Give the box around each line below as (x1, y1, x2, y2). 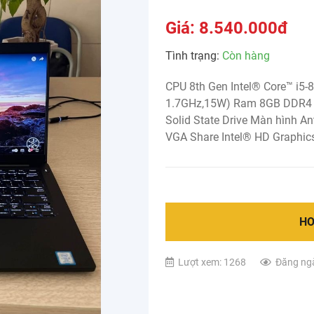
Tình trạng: (165, 49, 222, 62)
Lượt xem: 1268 (178, 257, 246, 268)
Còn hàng (222, 49, 270, 62)
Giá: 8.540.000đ (165, 18, 288, 38)
